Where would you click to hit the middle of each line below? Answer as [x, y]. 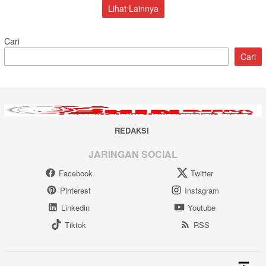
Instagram [202, 190]
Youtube [202, 207]
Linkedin [75, 207]
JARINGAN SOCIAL [133, 154]
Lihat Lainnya [133, 8]
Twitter [202, 173]
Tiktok [75, 224]
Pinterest [75, 190]
